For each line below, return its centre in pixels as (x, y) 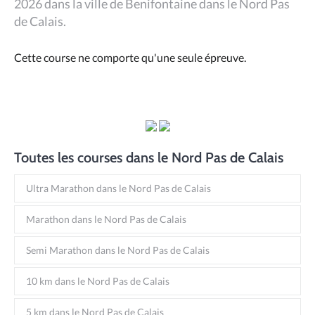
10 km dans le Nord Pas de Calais (98, 281)
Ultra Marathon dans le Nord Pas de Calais (118, 188)
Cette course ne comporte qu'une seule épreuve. (130, 57)
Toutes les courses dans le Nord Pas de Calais (149, 157)
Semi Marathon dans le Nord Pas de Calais (118, 250)
